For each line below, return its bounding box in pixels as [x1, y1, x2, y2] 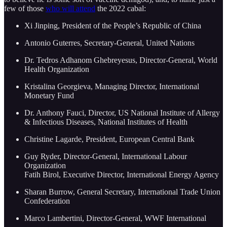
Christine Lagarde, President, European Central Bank [24, 134, 195, 143]
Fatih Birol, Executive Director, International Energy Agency [24, 170, 219, 179]
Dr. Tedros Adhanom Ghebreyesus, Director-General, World [24, 55, 217, 64]
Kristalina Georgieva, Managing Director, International [24, 82, 199, 91]
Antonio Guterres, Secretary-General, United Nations [24, 38, 195, 47]
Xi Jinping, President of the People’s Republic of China [24, 21, 201, 30]
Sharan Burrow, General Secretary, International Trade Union [24, 187, 220, 196]
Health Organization [24, 64, 89, 73]
